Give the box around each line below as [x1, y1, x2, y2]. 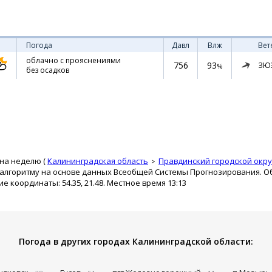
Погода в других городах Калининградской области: [19, 236, 253, 247]
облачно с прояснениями [26, 55, 121, 66]
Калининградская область [47, 155, 148, 166]
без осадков [26, 65, 69, 75]
